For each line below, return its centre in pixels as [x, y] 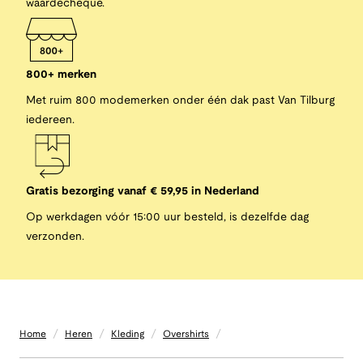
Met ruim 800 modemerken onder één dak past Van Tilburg [180, 100]
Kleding [128, 335]
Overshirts [186, 335]
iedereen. [50, 120]
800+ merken [61, 75]
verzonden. [55, 237]
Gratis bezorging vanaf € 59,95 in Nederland [143, 191]
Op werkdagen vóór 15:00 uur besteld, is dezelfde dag [167, 217]
